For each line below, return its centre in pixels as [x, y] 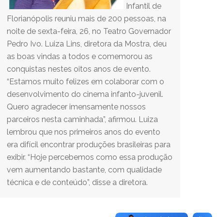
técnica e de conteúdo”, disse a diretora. [77, 182]
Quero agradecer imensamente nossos [76, 107]
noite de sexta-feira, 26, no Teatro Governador [89, 31]
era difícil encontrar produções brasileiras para [89, 145]
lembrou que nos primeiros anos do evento [84, 132]
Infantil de [144, 6]
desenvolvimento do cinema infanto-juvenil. [85, 94]
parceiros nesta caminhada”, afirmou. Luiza [82, 119]
